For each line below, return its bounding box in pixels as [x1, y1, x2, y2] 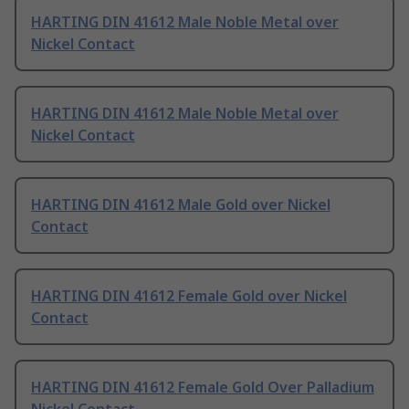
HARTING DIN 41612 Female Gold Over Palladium [31, 377, 374, 398]
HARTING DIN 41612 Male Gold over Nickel [31, 194, 330, 215]
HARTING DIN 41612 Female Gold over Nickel [31, 286, 347, 307]
